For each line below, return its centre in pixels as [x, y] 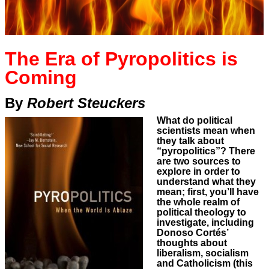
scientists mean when [206, 131]
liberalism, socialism [202, 253]
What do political [194, 121]
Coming [41, 78]
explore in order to [198, 172]
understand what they [206, 182]
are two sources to [198, 162]
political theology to [201, 213]
